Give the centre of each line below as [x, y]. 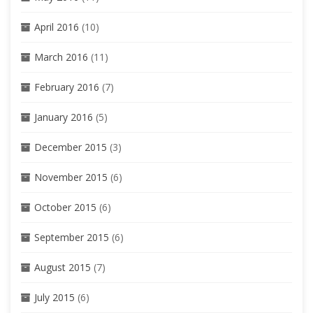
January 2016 [64, 117]
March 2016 [61, 57]
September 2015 [72, 237]
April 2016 [57, 27]
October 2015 [65, 207]
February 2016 [67, 87]
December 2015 [71, 147]
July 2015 [54, 297]
